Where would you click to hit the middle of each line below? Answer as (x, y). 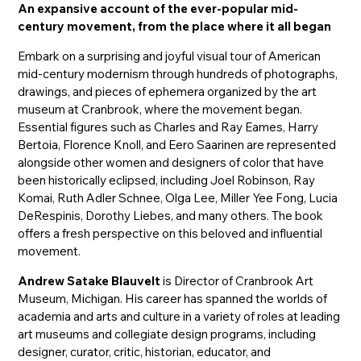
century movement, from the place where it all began (175, 26)
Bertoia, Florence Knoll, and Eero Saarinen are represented (177, 144)
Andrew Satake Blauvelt (89, 280)
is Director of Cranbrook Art (237, 280)
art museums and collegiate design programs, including (167, 334)
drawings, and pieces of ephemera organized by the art (168, 91)
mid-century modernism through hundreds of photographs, (178, 73)
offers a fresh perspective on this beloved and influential (170, 233)
